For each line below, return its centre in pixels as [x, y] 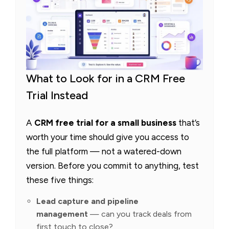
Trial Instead [57, 96]
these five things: [60, 180]
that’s [188, 123]
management [62, 214]
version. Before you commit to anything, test [112, 166]
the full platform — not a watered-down [104, 152]
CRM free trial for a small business [105, 123]
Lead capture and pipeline [87, 201]
